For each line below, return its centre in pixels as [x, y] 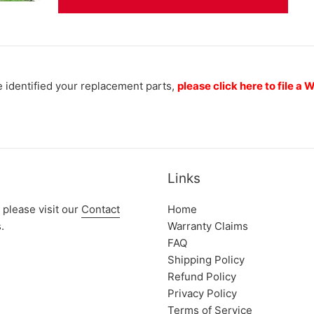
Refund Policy [202, 277]
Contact [101, 209]
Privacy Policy [202, 293]
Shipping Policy [206, 260]
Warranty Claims [208, 226]
